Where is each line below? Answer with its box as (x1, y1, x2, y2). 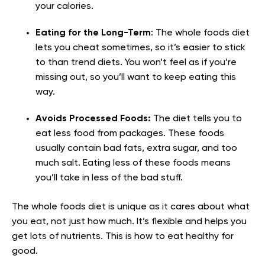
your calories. (35, 1, 93, 11)
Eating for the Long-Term (35, 28, 151, 38)
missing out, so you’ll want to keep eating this (35, 72, 236, 82)
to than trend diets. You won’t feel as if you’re (35, 57, 237, 67)
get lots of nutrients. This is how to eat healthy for (12, 231, 234, 241)
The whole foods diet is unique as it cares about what (12, 202, 250, 212)
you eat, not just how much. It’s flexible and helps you (12, 216, 247, 227)
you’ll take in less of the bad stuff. (35, 173, 183, 183)
